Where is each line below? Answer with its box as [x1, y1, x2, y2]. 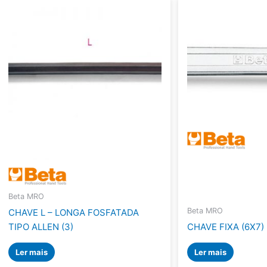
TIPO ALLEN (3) [8, 221, 74, 232]
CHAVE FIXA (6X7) [187, 221, 265, 232]
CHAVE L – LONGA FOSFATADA [8, 206, 139, 218]
